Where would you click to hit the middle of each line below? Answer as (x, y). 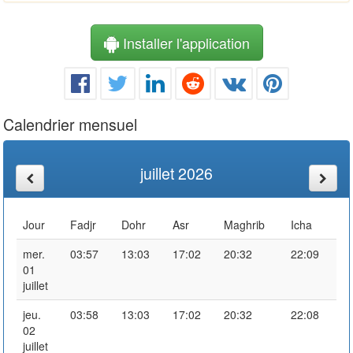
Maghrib (244, 224)
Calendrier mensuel (70, 124)
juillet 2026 (176, 173)
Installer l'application (184, 42)
